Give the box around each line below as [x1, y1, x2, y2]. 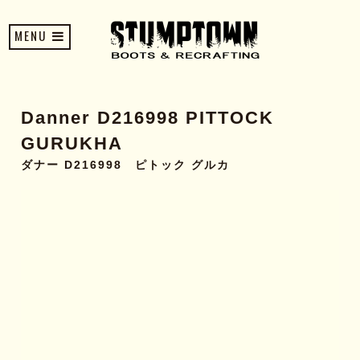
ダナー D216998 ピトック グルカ [21, 158, 231, 171]
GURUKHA [21, 133, 124, 153]
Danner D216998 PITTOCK [21, 108, 275, 128]
